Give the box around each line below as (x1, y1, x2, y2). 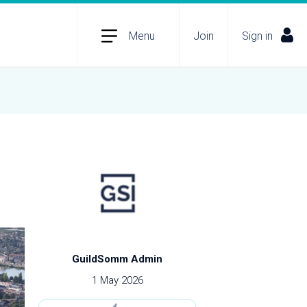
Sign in (242, 29, 273, 42)
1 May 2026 (91, 274, 143, 286)
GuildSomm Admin (72, 253, 162, 265)
